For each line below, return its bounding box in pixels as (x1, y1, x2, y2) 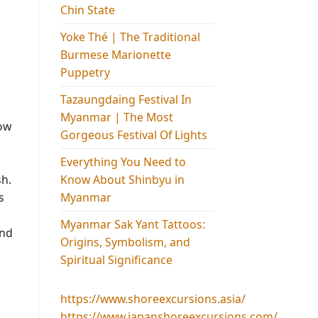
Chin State (60, 1, 115, 18)
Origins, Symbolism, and (60, 234, 190, 250)
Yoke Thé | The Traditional (60, 28, 200, 45)
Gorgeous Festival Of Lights (60, 126, 207, 143)
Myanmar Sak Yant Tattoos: (60, 216, 205, 232)
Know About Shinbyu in (60, 171, 185, 187)
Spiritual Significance (60, 251, 172, 268)
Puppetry (60, 64, 110, 80)
